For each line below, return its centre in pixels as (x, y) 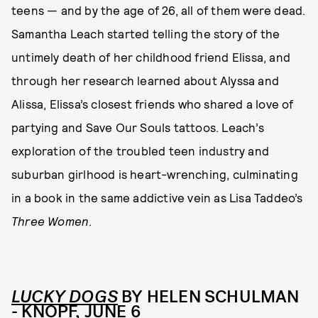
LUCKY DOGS (65, 297)
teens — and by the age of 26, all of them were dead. (159, 10)
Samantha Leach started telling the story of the (146, 34)
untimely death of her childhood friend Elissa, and (151, 57)
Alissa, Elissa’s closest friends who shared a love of (153, 104)
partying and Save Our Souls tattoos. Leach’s (138, 127)
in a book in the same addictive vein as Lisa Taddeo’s (157, 198)
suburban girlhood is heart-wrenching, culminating (155, 174)
